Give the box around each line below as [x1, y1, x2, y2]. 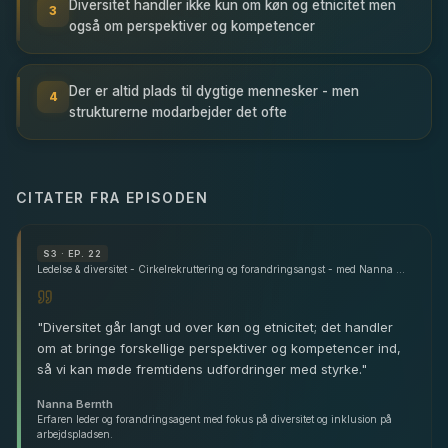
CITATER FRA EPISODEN [16, 188, 208, 206]
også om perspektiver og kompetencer [69, 17, 315, 34]
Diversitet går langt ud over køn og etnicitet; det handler [43, 318, 393, 335]
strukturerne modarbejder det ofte [69, 103, 287, 120]
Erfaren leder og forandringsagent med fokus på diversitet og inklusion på [37, 412, 392, 425]
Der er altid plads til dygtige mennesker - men [69, 82, 359, 99]
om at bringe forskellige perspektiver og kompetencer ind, [37, 339, 401, 356]
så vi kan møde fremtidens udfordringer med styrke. [37, 360, 361, 377]
